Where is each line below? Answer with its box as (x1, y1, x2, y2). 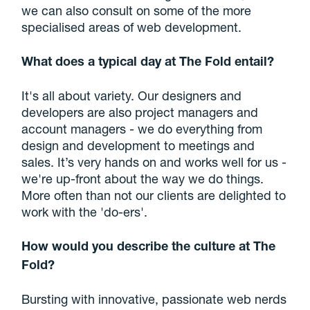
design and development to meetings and (21, 137, 255, 153)
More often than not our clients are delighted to (21, 187, 286, 203)
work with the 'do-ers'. (21, 203, 148, 219)
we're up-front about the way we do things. (21, 170, 264, 186)
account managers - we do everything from (21, 120, 263, 136)
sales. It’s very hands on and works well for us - (21, 154, 287, 170)
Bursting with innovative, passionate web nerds (21, 291, 287, 307)
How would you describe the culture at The (21, 237, 276, 253)
